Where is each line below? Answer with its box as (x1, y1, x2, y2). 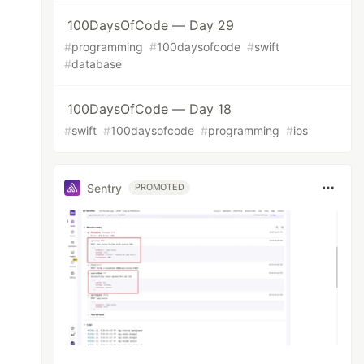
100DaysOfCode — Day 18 (67, 101, 232, 117)
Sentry (87, 180, 123, 195)
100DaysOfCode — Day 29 (67, 17, 235, 33)
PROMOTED (135, 182, 184, 193)
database (71, 57, 123, 71)
